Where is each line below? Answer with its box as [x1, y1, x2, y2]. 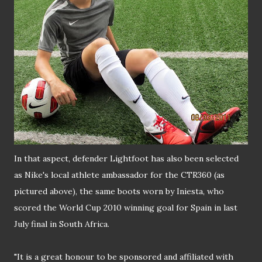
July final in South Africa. [14, 219, 109, 230]
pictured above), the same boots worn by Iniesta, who [14, 186, 224, 197]
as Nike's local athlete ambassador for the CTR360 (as [14, 170, 225, 181]
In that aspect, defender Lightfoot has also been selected [14, 153, 239, 164]
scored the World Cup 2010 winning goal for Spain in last [14, 202, 237, 213]
